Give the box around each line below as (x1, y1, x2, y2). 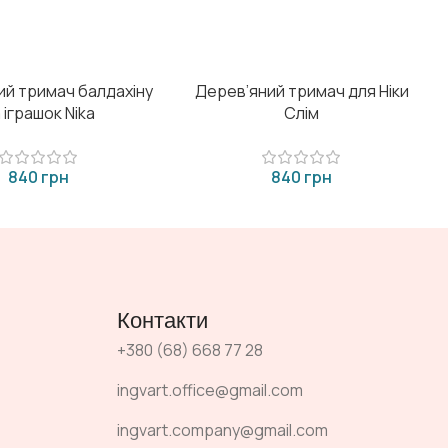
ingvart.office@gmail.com (117, 378, 303, 401)
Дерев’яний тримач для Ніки (194, 79, 409, 102)
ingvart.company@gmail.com (117, 418, 328, 441)
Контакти (117, 305, 208, 334)
